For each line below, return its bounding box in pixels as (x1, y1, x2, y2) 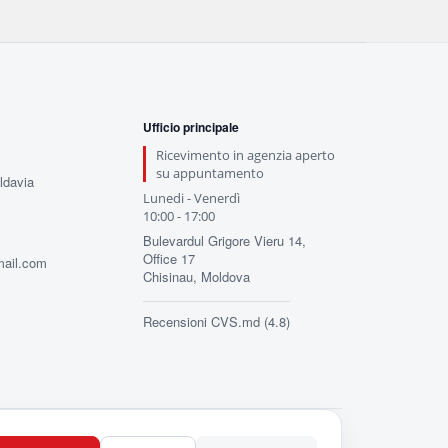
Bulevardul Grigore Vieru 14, (142, 231, 306, 250)
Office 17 (142, 249, 195, 268)
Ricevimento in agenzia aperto (155, 146, 335, 164)
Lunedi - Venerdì (142, 189, 240, 207)
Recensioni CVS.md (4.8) (142, 312, 290, 331)
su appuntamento (155, 164, 264, 182)
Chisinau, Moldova (142, 267, 250, 286)
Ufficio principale (142, 118, 239, 136)
